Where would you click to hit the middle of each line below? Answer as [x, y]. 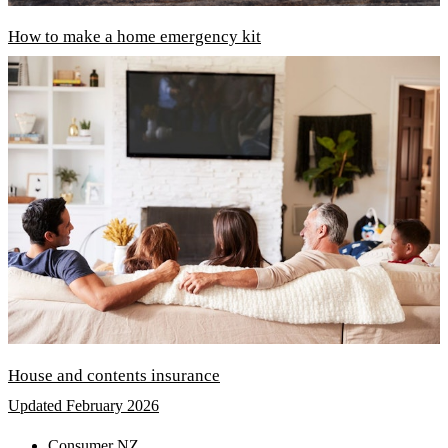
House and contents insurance [114, 375]
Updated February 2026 [83, 406]
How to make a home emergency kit [134, 37]
